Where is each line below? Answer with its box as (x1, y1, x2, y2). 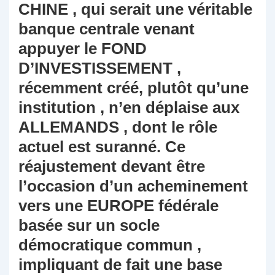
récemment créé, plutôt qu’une (18, 79, 249, 98)
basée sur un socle (18, 216, 160, 235)
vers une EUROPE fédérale (18, 196, 219, 215)
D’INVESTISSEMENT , (18, 59, 181, 78)
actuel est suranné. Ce (18, 137, 185, 157)
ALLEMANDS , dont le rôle (18, 118, 217, 137)
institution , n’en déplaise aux (18, 98, 239, 117)
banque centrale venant (18, 20, 195, 39)
